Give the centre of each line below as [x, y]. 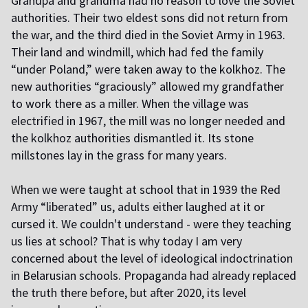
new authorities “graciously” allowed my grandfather [147, 87]
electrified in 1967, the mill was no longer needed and [148, 121]
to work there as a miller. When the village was [130, 104]
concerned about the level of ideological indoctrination [152, 258]
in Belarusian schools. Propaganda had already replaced [154, 276]
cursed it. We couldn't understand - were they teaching [151, 224]
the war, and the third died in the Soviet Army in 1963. [148, 35]
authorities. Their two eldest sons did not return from [150, 18]
